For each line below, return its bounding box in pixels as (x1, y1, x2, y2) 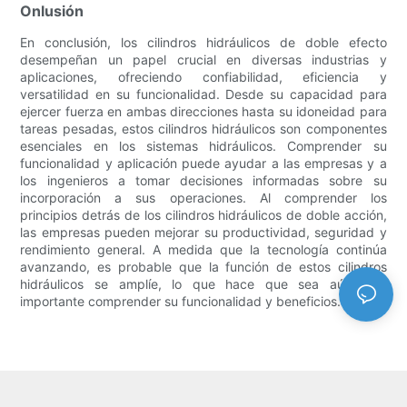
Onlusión (20, 2, 84, 21)
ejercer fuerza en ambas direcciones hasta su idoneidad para (20, 104, 387, 120)
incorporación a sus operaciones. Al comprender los (20, 190, 387, 206)
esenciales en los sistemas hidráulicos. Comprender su (20, 138, 387, 154)
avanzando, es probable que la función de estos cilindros (20, 259, 387, 275)
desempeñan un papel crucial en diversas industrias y (20, 52, 387, 68)
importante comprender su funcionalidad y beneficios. (20, 293, 342, 310)
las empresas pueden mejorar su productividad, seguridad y (20, 224, 387, 241)
